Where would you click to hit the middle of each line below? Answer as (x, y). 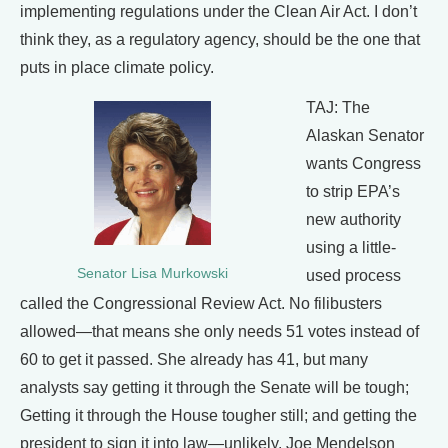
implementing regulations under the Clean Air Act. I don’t (218, 12)
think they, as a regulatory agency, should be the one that (220, 40)
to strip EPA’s (353, 192)
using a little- (351, 248)
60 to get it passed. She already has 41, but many (194, 360)
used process (353, 276)
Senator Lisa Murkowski (152, 273)
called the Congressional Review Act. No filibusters (201, 304)
